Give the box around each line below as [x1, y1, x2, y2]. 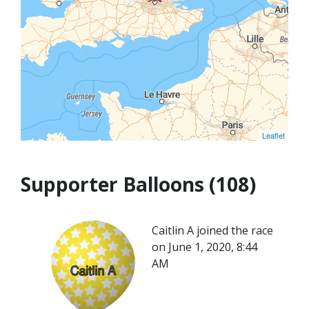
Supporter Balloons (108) [21, 171, 256, 197]
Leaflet [262, 130, 285, 141]
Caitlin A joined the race [152, 223, 273, 238]
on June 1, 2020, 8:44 [152, 239, 257, 255]
